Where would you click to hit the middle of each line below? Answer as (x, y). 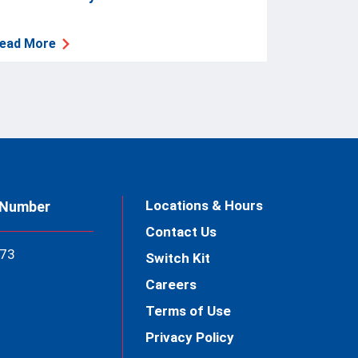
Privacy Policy (190, 337)
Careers (171, 284)
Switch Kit (178, 258)
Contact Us (181, 231)
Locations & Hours (205, 205)
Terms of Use (189, 310)
